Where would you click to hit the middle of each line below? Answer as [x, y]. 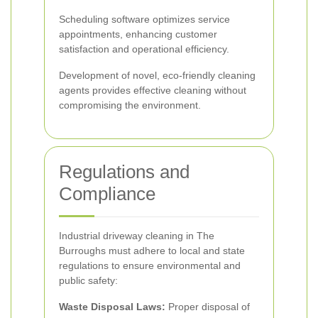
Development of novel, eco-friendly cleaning [157, 75]
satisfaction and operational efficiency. [144, 49]
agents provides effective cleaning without [153, 90]
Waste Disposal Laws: [112, 307]
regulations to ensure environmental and [150, 265]
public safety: [88, 280]
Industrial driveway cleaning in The [137, 236]
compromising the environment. [130, 105]
